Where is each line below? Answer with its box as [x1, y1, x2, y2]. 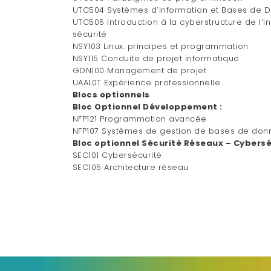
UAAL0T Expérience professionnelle [72, 76, 220, 88]
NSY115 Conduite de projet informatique [72, 52, 240, 64]
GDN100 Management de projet [72, 64, 206, 76]
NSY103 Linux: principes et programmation [72, 40, 249, 52]
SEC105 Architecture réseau [72, 161, 189, 173]
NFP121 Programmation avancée [72, 113, 207, 125]
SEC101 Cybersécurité [72, 149, 162, 161]
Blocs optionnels [72, 88, 150, 100]
